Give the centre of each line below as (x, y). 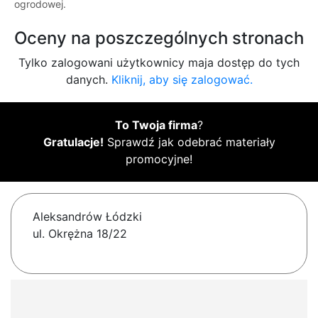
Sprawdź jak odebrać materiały (189, 142)
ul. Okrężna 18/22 (80, 234)
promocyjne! (159, 159)
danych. (88, 80)
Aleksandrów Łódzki (87, 217)
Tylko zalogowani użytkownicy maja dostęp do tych (159, 63)
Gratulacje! (73, 142)
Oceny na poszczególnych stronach (159, 38)
